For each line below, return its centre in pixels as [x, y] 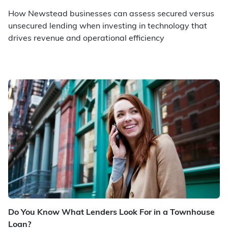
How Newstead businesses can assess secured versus [111, 14]
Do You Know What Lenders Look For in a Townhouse [111, 213]
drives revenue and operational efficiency [86, 39]
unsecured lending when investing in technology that [108, 26]
